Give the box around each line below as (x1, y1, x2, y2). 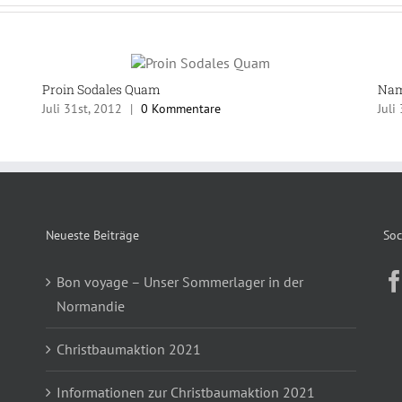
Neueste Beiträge (45, 227, 139, 244)
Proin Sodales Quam (42, 80, 162, 98)
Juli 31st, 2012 (42, 100, 123, 118)
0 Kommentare (141, 100, 222, 118)
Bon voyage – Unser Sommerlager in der (56, 273, 303, 292)
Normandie (56, 297, 125, 316)
